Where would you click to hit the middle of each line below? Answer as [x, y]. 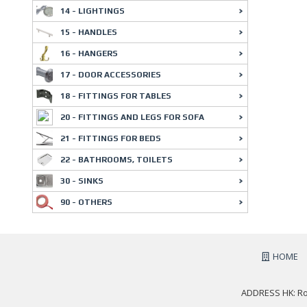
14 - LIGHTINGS [93, 11]
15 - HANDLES [89, 32]
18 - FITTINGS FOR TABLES [116, 96]
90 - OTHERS [86, 202]
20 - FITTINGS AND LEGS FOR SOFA [132, 117]
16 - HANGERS [89, 53]
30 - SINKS [82, 181]
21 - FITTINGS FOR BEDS [111, 138]
